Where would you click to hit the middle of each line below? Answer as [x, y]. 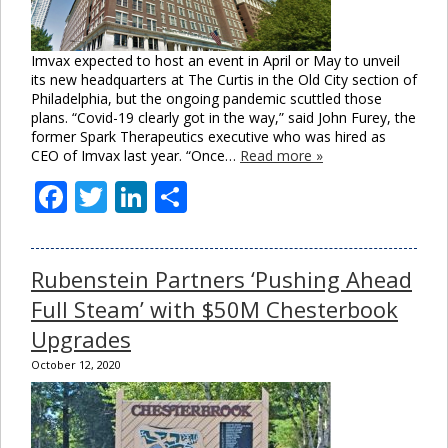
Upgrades [81, 338]
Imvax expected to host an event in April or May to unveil [215, 60]
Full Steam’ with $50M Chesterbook [214, 308]
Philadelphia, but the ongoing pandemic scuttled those [206, 98]
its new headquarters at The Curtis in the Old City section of [224, 79]
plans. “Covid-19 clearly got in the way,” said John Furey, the [223, 117]
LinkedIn [211, 196]
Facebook [137, 196]
